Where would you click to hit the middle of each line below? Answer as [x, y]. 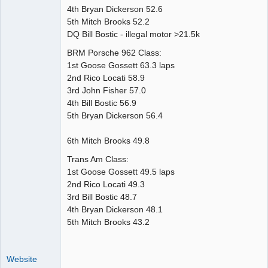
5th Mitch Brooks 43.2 [108, 222]
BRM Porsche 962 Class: [114, 52]
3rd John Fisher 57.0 [106, 90]
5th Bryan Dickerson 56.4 [162, 115]
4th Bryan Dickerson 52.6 [115, 9]
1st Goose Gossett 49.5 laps [121, 171]
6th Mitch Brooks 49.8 [109, 140]
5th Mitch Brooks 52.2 [108, 21]
